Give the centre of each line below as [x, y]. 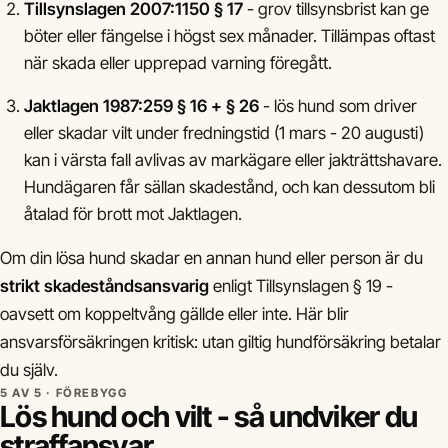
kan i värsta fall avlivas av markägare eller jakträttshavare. [233, 160]
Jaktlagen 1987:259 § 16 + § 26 [141, 106]
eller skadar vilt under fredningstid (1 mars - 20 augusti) [224, 133]
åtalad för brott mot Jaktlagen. [133, 214]
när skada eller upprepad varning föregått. [178, 63]
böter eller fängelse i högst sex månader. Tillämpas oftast [229, 36]
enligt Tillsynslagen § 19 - [301, 286]
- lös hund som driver [338, 106]
